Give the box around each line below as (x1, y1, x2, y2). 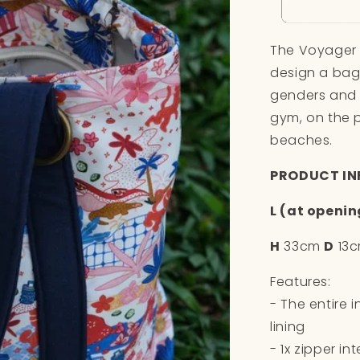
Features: (270, 272, 331, 291)
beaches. (270, 130, 337, 149)
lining (270, 317, 305, 336)
